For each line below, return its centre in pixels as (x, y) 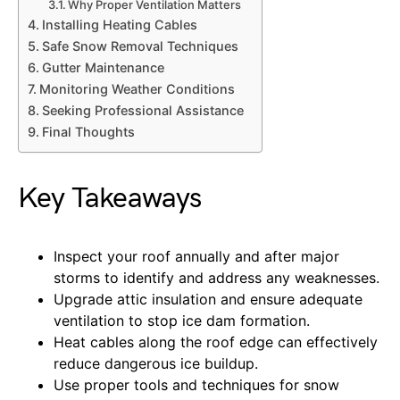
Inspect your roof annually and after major (196, 256)
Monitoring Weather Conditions (137, 88)
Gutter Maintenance (103, 67)
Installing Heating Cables (119, 24)
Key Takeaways (110, 198)
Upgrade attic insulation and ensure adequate (208, 299)
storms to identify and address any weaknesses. (217, 277)
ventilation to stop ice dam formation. (182, 320)
